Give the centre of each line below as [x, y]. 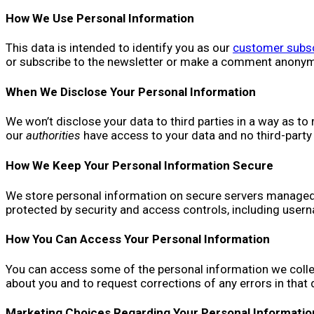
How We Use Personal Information [100, 18]
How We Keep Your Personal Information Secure [139, 166]
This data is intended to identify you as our [119, 48]
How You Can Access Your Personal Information [138, 239]
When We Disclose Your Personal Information [131, 91]
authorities [53, 136]
